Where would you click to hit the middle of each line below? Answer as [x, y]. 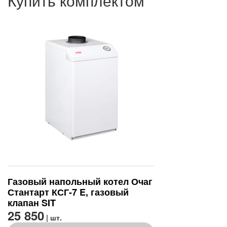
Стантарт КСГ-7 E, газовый [68, 192]
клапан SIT [32, 203]
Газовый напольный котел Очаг [80, 182]
